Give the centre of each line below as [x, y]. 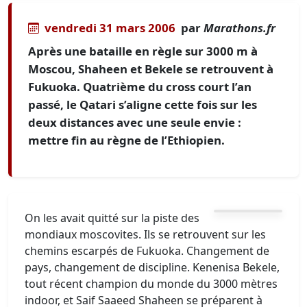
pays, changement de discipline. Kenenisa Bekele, [152, 267]
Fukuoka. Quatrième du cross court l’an [140, 87]
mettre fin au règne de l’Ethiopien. [126, 140]
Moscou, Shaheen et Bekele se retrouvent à [151, 69]
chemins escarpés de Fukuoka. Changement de [147, 251]
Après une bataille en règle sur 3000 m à [143, 51]
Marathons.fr [240, 28]
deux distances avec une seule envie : [135, 122]
